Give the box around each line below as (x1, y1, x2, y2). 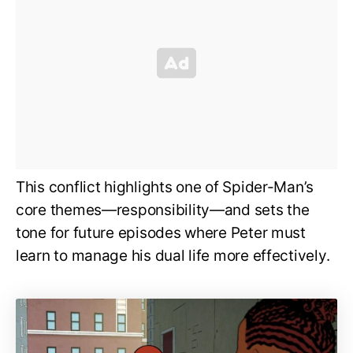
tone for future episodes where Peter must (16, 223, 306, 242)
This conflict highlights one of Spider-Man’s (16, 177, 314, 196)
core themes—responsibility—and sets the (16, 200, 310, 219)
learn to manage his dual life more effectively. (16, 246, 330, 265)
